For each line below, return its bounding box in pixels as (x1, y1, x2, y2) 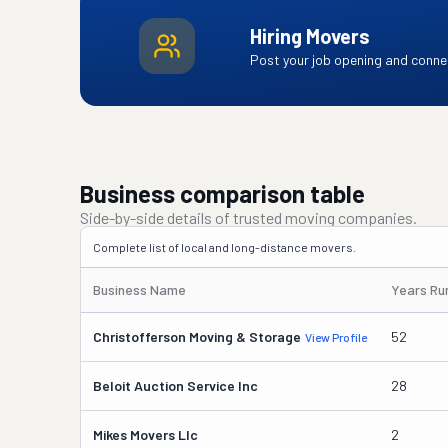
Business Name (93, 281, 186, 298)
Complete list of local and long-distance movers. (93, 240, 356, 254)
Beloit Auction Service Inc (93, 377, 258, 394)
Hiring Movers (249, 24, 370, 48)
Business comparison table (80, 179, 365, 208)
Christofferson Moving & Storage (93, 328, 301, 345)
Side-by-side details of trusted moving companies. (80, 208, 417, 227)
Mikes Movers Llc (93, 426, 198, 443)
